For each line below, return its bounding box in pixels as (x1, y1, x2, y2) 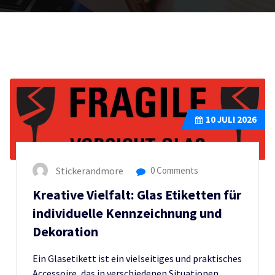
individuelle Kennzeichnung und (33, 204, 222, 222)
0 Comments (149, 164, 198, 176)
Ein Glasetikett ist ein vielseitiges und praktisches (33, 252, 242, 265)
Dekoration (33, 223, 98, 240)
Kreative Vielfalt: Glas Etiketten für (33, 186, 241, 203)
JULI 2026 (215, 113, 257, 125)
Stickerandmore (56, 164, 123, 177)
